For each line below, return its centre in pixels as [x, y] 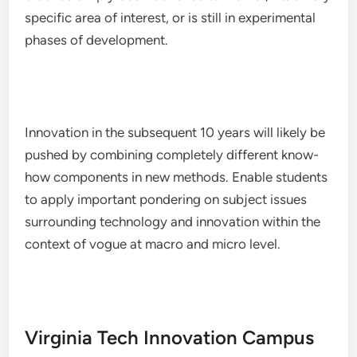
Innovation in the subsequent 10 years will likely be [175, 132]
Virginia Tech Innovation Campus [170, 337]
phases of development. [97, 40]
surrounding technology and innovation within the [173, 222]
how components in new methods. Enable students [177, 177]
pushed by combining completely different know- [172, 155]
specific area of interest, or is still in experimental [171, 18]
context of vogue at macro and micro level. [153, 244]
